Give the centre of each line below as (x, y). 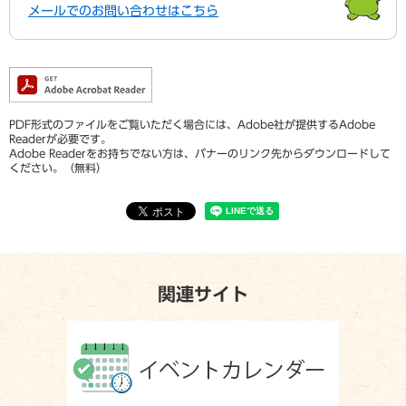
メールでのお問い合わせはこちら (123, 11)
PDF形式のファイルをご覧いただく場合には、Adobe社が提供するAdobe (192, 125)
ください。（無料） (58, 168)
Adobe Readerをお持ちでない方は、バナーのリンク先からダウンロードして (200, 154)
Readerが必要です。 (60, 139)
